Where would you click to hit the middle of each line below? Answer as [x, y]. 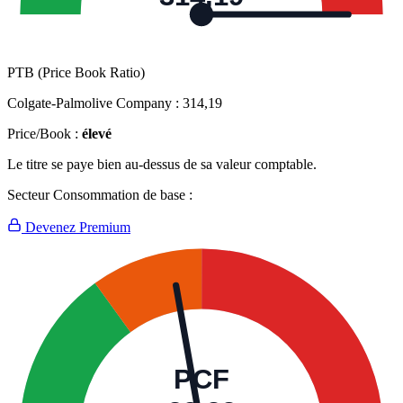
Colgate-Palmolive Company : [95, 103]
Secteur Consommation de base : [100, 195]
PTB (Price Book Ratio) [76, 73]
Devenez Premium [76, 228]
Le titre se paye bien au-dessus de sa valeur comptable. [162, 165]
